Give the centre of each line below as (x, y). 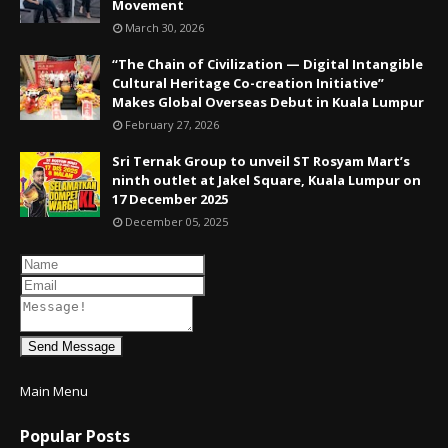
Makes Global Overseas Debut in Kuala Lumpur (268, 102)
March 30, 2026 (164, 27)
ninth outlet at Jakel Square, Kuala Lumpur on (266, 180)
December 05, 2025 (176, 221)
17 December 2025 (170, 199)
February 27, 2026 (172, 124)
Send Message (71, 346)
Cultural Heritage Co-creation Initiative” (248, 83)
